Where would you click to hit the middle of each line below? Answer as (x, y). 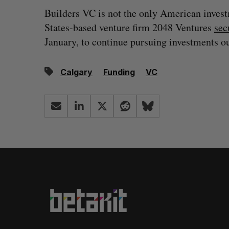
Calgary (76, 72)
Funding (119, 72)
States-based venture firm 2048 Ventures (129, 27)
